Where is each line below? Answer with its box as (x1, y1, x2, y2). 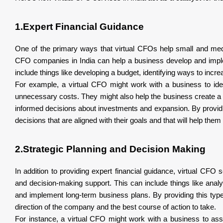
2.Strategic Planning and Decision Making (15, 143, 206, 154)
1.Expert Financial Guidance (15, 21, 144, 32)
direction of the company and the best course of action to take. (15, 203, 216, 211)
